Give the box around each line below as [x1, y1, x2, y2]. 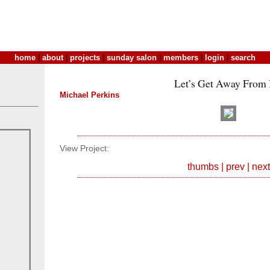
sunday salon [107, 53, 157, 62]
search [231, 53, 256, 62]
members [163, 53, 198, 62]
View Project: [60, 144, 109, 154]
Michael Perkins [60, 90, 119, 99]
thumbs [187, 161, 219, 172]
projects [70, 53, 100, 62]
